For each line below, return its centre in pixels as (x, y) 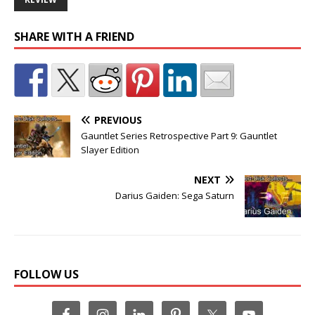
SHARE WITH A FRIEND (74, 37)
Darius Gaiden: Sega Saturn (175, 196)
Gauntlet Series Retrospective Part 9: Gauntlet (179, 136)
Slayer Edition (110, 150)
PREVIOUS (118, 120)
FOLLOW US (46, 275)
